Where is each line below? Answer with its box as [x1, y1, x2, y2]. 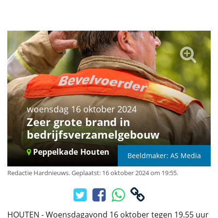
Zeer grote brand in [27, 114, 130, 130]
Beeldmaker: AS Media [127, 151, 201, 161]
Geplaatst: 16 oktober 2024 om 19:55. [72, 168, 178, 178]
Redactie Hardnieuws [7, 168, 69, 178]
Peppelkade [31, 146, 78, 158]
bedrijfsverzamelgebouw [27, 127, 160, 143]
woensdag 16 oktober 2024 [27, 103, 137, 115]
